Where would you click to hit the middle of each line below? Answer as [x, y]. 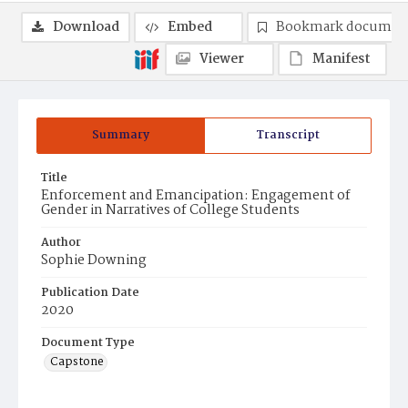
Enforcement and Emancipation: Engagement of [196, 196]
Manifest [342, 59]
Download [86, 27]
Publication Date [90, 293]
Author [61, 243]
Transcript [288, 135]
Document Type [88, 343]
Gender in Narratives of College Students [170, 210]
